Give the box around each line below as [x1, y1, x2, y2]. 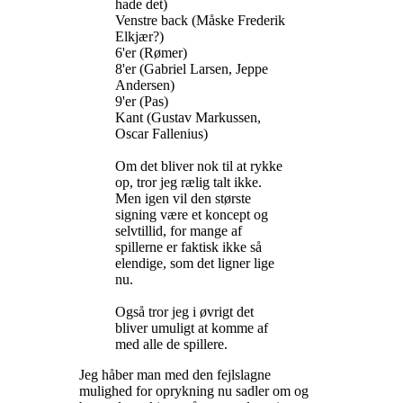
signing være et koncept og [115, 207, 268, 223]
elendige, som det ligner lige [115, 255, 274, 272]
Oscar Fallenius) [115, 126, 208, 142]
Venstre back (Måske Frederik [115, 13, 285, 29]
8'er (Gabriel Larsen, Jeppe [115, 61, 268, 77]
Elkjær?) [115, 29, 164, 45]
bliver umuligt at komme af [115, 320, 268, 336]
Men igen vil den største [115, 191, 251, 207]
